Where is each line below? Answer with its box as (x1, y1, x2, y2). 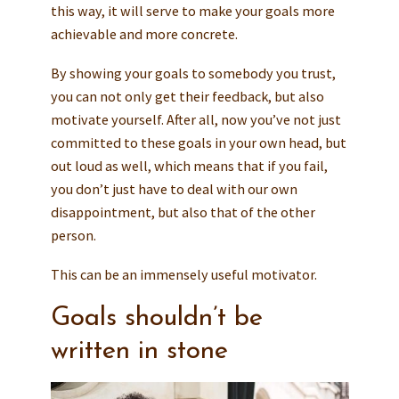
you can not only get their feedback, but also (50, 87, 324, 106)
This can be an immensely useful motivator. (50, 265, 317, 284)
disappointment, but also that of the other (50, 203, 315, 222)
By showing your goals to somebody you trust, (50, 64, 336, 83)
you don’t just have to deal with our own (50, 180, 297, 199)
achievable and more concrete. (50, 25, 238, 44)
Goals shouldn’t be (50, 305, 263, 332)
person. (50, 226, 96, 245)
